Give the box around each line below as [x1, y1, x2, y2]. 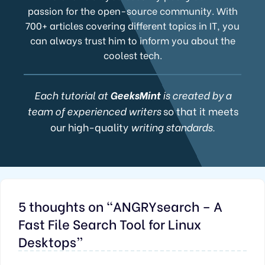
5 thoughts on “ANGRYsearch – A [18, 196, 222, 215]
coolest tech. [103, 47, 162, 62]
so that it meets [160, 103, 238, 118]
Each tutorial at [34, 87, 110, 102]
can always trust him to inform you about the [30, 33, 235, 47]
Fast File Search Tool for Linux [18, 214, 201, 233]
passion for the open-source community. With [27, 3, 238, 17]
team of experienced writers [27, 103, 161, 118]
